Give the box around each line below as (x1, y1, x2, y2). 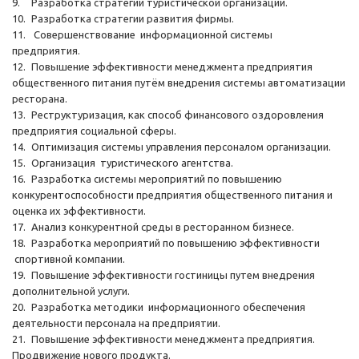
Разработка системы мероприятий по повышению (31, 173, 282, 184)
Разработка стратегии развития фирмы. (31, 13, 236, 24)
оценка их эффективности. (12, 205, 146, 216)
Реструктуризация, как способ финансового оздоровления (31, 109, 324, 120)
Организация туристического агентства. (31, 157, 233, 168)
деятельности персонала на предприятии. (12, 317, 220, 329)
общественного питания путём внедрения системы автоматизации (12, 77, 345, 88)
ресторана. (12, 93, 70, 104)
